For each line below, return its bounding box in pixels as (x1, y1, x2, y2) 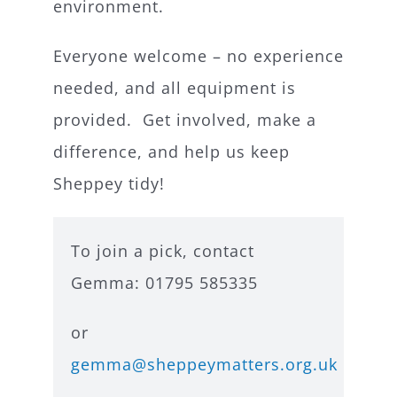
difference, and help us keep (52, 141, 290, 163)
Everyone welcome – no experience (52, 45, 344, 67)
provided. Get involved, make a (52, 109, 316, 131)
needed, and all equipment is (52, 77, 296, 99)
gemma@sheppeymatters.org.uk (70, 354, 338, 376)
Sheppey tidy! (52, 173, 165, 195)
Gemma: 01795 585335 (70, 272, 258, 294)
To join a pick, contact (70, 240, 254, 262)
